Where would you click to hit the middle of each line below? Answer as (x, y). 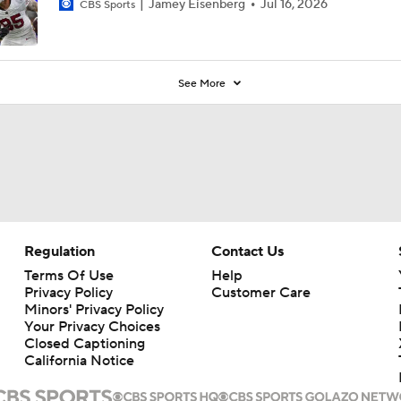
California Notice (79, 360)
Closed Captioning (84, 343)
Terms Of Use (68, 275)
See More (204, 83)
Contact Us (247, 251)
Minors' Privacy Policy (94, 309)
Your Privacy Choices (92, 326)
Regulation (59, 251)
